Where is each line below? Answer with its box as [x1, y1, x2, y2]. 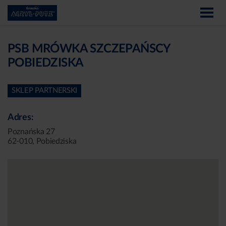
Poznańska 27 [8, 128, 55, 136]
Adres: [8, 113, 34, 122]
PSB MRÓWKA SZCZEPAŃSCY [8, 43, 171, 55]
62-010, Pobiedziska [8, 137, 77, 145]
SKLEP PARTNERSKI [12, 87, 78, 94]
